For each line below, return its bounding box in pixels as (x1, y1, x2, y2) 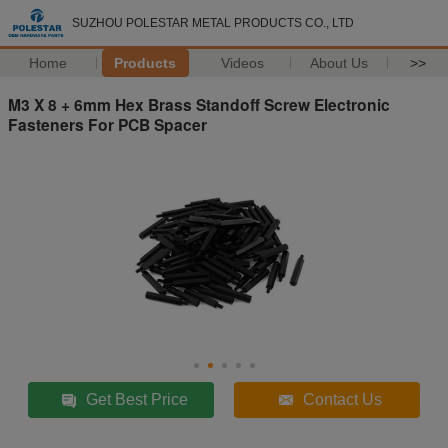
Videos (220, 55, 264, 71)
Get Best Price (86, 390, 189, 408)
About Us (310, 55, 369, 71)
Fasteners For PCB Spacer (8, 112, 207, 136)
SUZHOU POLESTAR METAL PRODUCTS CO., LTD (72, 16, 354, 30)
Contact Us (303, 390, 383, 408)
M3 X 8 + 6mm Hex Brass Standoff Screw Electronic (8, 92, 390, 116)
